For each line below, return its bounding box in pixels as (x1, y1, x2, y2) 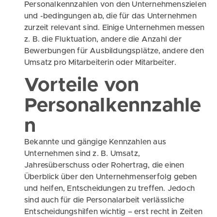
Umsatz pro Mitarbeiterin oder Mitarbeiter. (24, 59, 177, 66)
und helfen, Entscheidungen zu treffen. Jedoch (24, 185, 195, 193)
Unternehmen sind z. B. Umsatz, (24, 150, 140, 158)
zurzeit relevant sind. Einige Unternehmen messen (24, 24, 205, 31)
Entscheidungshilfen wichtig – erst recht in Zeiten (24, 208, 203, 216)
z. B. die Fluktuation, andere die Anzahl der (24, 35, 182, 43)
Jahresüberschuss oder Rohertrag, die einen (24, 161, 185, 170)
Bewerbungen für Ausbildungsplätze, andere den (24, 47, 204, 55)
